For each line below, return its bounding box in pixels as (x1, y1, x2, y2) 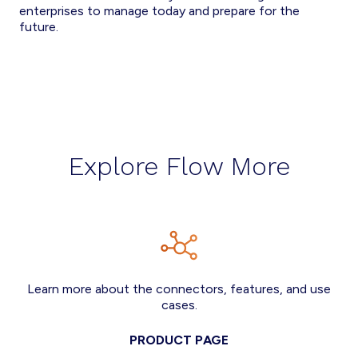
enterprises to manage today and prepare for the (19, 3, 300, 18)
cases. (161, 297, 197, 312)
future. (19, 19, 58, 34)
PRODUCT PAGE (129, 332, 229, 348)
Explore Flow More (68, 151, 290, 181)
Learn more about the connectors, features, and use (27, 281, 331, 296)
